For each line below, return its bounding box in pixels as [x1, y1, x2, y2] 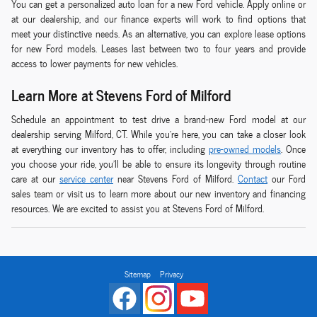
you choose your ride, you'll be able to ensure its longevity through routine [11, 155, 306, 172]
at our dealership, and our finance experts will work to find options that [11, 11, 306, 28]
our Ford [267, 170, 306, 187]
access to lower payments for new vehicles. [11, 55, 178, 72]
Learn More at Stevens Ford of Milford [11, 83, 231, 107]
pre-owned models [209, 140, 282, 157]
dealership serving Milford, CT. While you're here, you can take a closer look [11, 125, 306, 142]
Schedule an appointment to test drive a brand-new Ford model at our [11, 110, 306, 127]
